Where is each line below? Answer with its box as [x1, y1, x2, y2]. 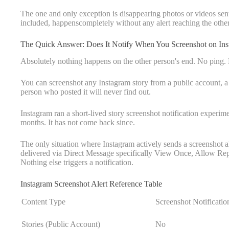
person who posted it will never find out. [20, 87, 151, 96]
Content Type [21, 197, 65, 206]
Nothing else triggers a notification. [20, 157, 133, 167]
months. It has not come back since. [20, 118, 135, 127]
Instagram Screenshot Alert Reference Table [20, 179, 162, 188]
